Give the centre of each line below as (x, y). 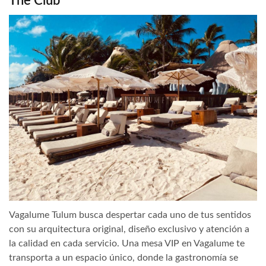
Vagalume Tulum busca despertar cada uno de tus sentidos (130, 215)
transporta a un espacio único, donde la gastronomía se (123, 258)
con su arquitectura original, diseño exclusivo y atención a (129, 229)
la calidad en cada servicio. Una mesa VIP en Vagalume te (127, 244)
